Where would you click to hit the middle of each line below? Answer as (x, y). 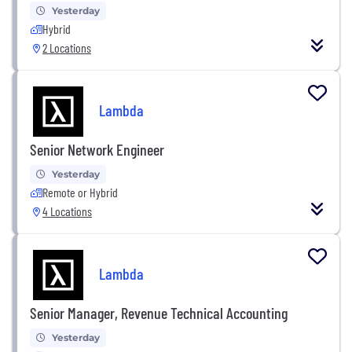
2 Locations (67, 47)
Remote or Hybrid (80, 192)
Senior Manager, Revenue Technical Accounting (159, 312)
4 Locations (67, 211)
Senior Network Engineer (97, 149)
